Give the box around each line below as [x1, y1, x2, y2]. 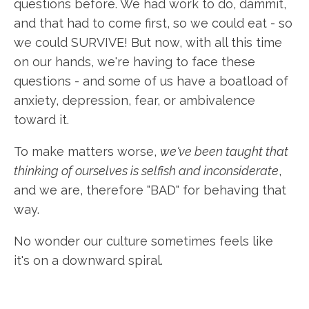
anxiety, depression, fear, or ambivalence [14, 93, 255, 108]
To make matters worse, [14, 144, 160, 159]
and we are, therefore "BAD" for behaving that [14, 183, 286, 197]
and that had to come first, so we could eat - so [14, 16, 292, 30]
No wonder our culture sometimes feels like [14, 234, 273, 248]
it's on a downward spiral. [14, 253, 163, 268]
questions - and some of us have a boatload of [14, 74, 288, 88]
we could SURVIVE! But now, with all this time [14, 35, 282, 50]
